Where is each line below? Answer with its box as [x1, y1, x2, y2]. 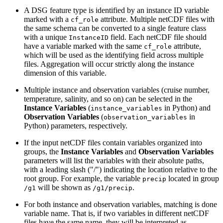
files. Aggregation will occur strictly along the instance [24, 59, 194, 68]
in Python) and [162, 103, 211, 112]
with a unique [24, 32, 69, 41]
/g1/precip [93, 184, 132, 192]
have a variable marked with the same [24, 41, 144, 50]
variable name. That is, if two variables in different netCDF [24, 209, 209, 218]
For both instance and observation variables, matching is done [24, 200, 217, 209]
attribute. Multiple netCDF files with [99, 14, 215, 23]
